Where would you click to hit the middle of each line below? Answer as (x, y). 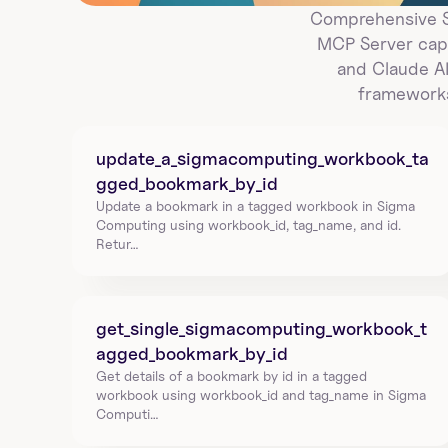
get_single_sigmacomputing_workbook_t (261, 328)
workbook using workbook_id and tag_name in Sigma (261, 394)
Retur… (117, 243)
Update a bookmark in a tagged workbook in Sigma (255, 205)
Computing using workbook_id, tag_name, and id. (248, 224)
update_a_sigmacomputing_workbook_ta (262, 158)
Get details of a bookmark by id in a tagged (231, 375)
